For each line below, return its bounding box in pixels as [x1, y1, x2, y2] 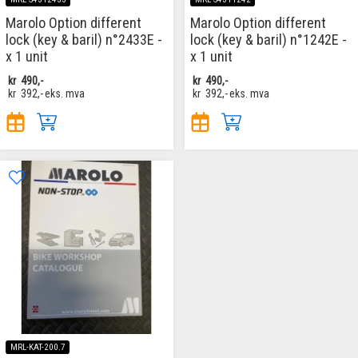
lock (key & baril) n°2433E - [6, 30, 162, 48]
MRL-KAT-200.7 [10, 342, 66, 352]
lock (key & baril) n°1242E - [190, 30, 347, 48]
